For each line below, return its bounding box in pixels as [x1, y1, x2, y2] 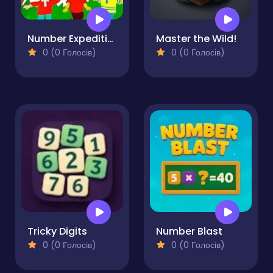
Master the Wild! [156, 32, 236, 46]
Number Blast [156, 224, 222, 239]
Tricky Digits [27, 224, 87, 239]
